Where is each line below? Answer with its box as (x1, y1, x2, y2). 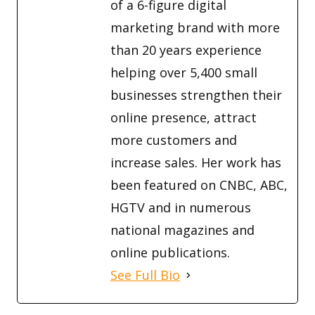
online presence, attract (110, 109, 257, 127)
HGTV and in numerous (110, 199, 251, 217)
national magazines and (110, 221, 255, 239)
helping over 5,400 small (110, 64, 257, 82)
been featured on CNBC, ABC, (110, 176, 288, 194)
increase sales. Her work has (110, 154, 281, 172)
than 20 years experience (110, 41, 262, 59)
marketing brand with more (110, 19, 280, 37)
